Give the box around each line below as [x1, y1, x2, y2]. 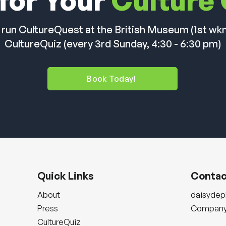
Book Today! [87, 74, 136, 84]
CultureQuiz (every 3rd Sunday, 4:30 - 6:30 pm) [5, 37, 221, 50]
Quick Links [37, 169, 94, 182]
